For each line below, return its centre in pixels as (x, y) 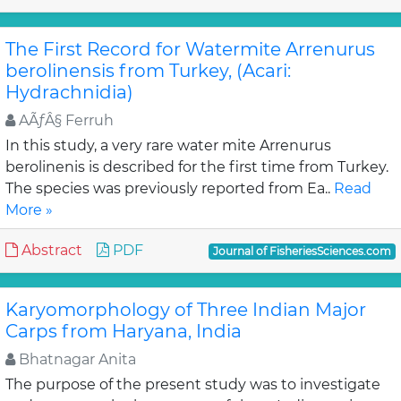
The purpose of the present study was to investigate (193, 384)
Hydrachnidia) (69, 92)
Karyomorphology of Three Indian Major (186, 310)
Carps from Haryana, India (124, 331)
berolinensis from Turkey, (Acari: (148, 71)
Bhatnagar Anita (76, 359)
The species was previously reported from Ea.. (170, 188)
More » (29, 210)
